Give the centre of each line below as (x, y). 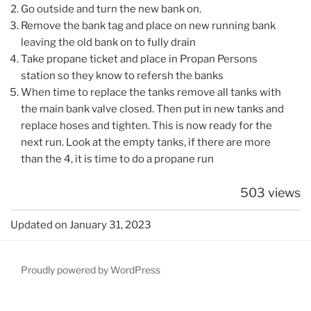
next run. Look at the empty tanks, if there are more (146, 142)
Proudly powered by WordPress (91, 270)
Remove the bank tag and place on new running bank (148, 25)
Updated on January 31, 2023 (81, 225)
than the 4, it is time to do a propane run (117, 159)
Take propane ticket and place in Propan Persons (139, 59)
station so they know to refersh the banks (122, 75)
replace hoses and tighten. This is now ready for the (146, 125)
